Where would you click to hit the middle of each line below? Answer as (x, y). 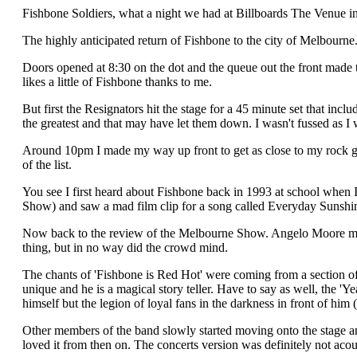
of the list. (47, 165)
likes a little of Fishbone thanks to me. (117, 82)
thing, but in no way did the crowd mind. (125, 248)
